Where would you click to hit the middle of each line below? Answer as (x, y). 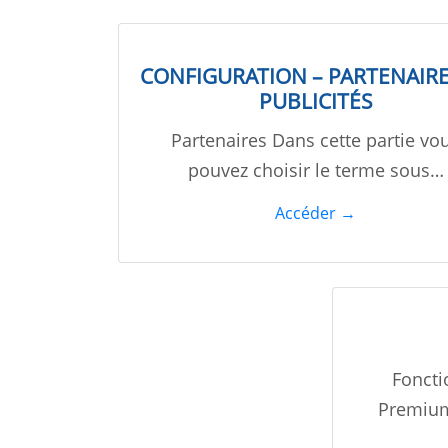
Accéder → (316, 213)
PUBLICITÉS (315, 101)
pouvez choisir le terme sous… (315, 170)
